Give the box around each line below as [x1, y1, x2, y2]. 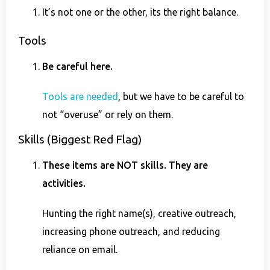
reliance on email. [42, 244, 118, 256]
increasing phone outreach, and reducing [42, 226, 220, 237]
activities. [42, 178, 88, 189]
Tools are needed [42, 90, 118, 102]
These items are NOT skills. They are [42, 160, 208, 171]
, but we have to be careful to [118, 90, 244, 102]
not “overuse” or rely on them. [42, 108, 175, 120]
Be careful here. [42, 60, 113, 72]
